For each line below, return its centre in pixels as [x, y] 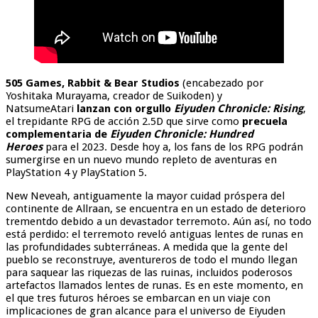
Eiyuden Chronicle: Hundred [182, 134]
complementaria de [58, 134]
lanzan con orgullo [125, 109]
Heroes [24, 147]
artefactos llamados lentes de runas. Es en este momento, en [154, 285]
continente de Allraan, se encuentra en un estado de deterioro [156, 209]
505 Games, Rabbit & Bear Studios [93, 83]
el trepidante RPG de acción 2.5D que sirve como [124, 121]
